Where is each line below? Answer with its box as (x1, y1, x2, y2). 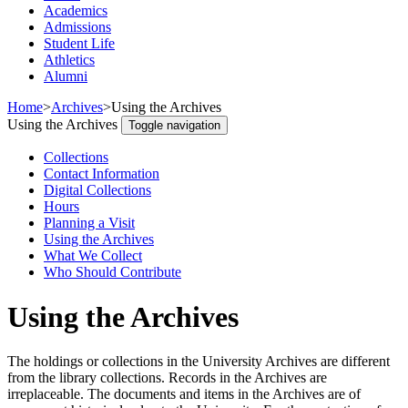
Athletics (44, 52, 95, 68)
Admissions (44, 19, 111, 36)
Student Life (44, 36, 115, 52)
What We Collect (44, 248, 142, 264)
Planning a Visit (44, 215, 135, 231)
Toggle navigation (128, 118, 220, 133)
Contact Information (44, 166, 159, 182)
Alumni (44, 68, 87, 85)
